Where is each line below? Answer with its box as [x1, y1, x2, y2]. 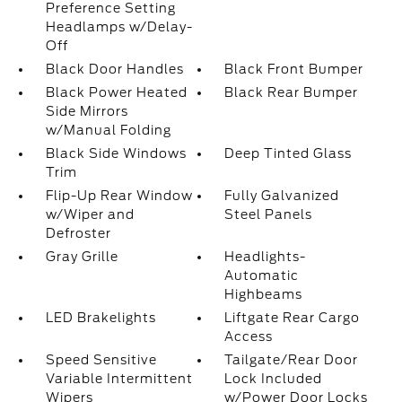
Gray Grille [45, 249, 118, 264]
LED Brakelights [45, 310, 156, 325]
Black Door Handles [45, 62, 184, 76]
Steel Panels [224, 207, 313, 222]
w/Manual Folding [45, 123, 171, 137]
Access [224, 329, 274, 344]
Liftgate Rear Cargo [224, 310, 361, 325]
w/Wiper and [45, 207, 135, 222]
